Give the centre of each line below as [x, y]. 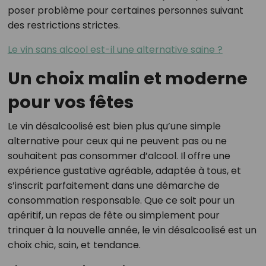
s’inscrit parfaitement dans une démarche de [113, 185]
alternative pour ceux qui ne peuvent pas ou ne [117, 141]
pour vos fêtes [70, 102]
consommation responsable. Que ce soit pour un [121, 200]
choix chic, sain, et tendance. [74, 245]
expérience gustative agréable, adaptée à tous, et [124, 170]
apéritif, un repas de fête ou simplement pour [113, 215]
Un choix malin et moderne [127, 78]
